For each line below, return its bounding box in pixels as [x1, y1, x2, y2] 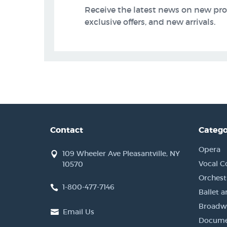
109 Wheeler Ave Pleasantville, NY [62, 149, 180, 158]
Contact [50, 125, 83, 135]
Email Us [63, 207, 94, 216]
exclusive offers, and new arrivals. [85, 17, 215, 27]
